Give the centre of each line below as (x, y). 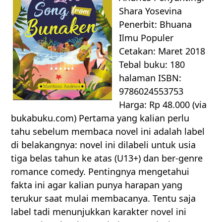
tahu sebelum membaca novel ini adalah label (108, 132)
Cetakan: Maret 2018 (162, 51)
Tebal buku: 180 (152, 65)
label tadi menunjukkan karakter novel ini (99, 212)
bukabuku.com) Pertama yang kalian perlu (100, 118)
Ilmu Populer (146, 38)
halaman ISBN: (150, 78)
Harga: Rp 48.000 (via (163, 105)
